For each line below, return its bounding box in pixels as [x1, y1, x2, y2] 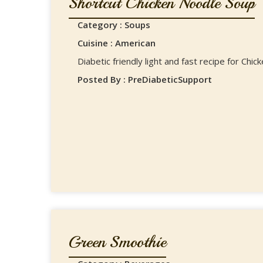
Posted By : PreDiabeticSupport [77, 73, 212, 85]
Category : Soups [77, 19, 150, 31]
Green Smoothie [69, 231, 166, 252]
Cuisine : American [77, 37, 156, 49]
